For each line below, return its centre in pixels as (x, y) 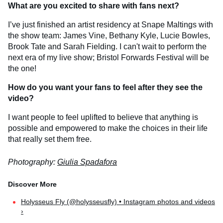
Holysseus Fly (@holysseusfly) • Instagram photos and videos (118, 202)
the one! (22, 69)
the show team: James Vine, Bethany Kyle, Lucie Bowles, (109, 36)
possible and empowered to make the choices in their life (108, 128)
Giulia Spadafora (87, 162)
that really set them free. (50, 139)
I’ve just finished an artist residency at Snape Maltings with (111, 25)
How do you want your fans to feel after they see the (105, 88)
